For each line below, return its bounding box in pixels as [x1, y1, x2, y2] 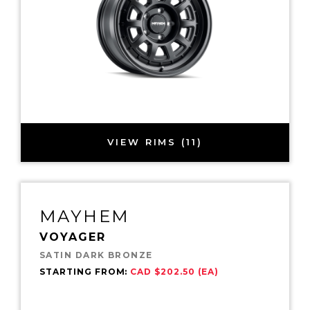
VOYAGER [39, 230, 106, 244]
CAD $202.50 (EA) [130, 266, 219, 277]
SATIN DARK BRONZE [39, 249, 153, 260]
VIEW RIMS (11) [107, 136, 203, 148]
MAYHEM [39, 206, 130, 226]
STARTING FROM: [39, 266, 131, 277]
